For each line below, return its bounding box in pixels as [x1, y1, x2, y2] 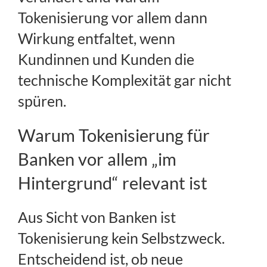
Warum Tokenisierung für [18, 125, 210, 146]
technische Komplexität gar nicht [18, 71, 231, 89]
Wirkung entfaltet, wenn [18, 29, 175, 48]
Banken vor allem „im [18, 148, 176, 170]
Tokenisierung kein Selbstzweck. [18, 229, 225, 247]
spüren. [18, 92, 66, 110]
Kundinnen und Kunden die [18, 50, 194, 69]
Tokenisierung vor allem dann [18, 8, 207, 27]
